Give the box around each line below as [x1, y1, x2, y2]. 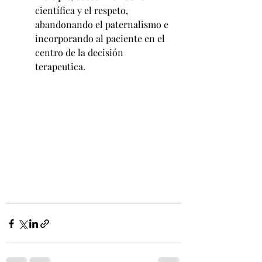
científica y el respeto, [35, 4, 130, 16]
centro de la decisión [35, 46, 126, 58]
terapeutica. [35, 60, 85, 73]
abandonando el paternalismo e [35, 18, 171, 30]
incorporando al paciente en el [35, 32, 167, 44]
